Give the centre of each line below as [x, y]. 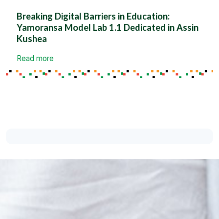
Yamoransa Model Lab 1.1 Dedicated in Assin [108, 28]
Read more [35, 59]
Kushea [32, 39]
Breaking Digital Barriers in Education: [93, 16]
